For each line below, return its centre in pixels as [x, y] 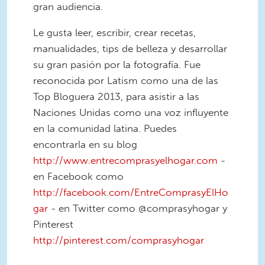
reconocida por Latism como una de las [126, 80]
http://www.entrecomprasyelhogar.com [125, 160]
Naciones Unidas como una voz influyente [131, 112]
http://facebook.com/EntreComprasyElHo [131, 192]
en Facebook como [78, 176]
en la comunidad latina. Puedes [105, 128]
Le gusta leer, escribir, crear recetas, [114, 32]
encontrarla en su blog [85, 144]
